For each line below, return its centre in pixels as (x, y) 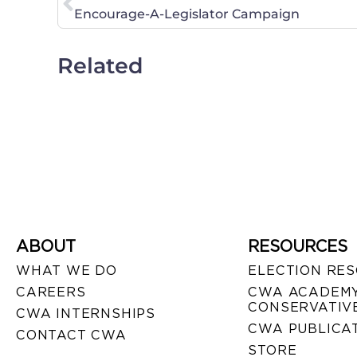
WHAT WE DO (67, 270)
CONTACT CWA (71, 335)
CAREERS (51, 292)
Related (100, 65)
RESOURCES (298, 246)
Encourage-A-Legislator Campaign (187, 14)
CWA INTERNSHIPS (86, 313)
